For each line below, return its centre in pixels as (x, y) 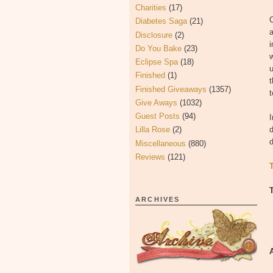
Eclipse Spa (157, 62)
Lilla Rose (153, 130)
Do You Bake (158, 48)
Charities (151, 8)
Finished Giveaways (171, 89)
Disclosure (154, 35)
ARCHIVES (158, 199)
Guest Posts (158, 116)
